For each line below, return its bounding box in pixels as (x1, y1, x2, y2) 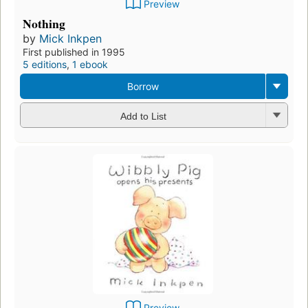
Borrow (126, 80, 159, 92)
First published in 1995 (23, 46, 125, 58)
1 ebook (72, 58, 108, 70)
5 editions (23, 58, 67, 70)
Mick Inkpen (39, 32, 102, 45)
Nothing (23, 14, 65, 32)
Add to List (120, 110, 166, 122)
